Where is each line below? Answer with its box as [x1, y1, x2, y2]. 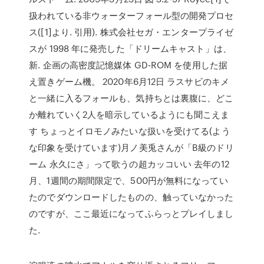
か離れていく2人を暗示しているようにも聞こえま [29, 108, 230, 121]
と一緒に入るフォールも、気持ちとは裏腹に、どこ [29, 91, 234, 104]
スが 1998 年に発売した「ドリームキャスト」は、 [29, 42, 232, 55]
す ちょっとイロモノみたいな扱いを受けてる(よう [29, 124, 230, 137]
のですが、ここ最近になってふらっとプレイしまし [29, 207, 234, 220]
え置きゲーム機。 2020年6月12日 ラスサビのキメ [29, 75, 229, 88]
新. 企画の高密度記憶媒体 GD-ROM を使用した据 [29, 58, 227, 71]
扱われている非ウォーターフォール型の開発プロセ [29, 9, 234, 22]
